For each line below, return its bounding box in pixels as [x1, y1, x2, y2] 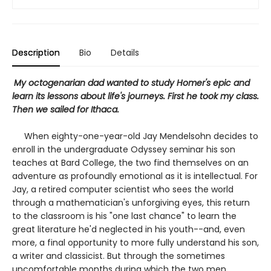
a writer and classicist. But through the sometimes [12, 249, 225, 262]
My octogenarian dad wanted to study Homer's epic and [14, 76, 250, 89]
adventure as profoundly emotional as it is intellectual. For [12, 169, 258, 182]
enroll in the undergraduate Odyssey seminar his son [12, 143, 235, 155]
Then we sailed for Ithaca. [12, 103, 119, 116]
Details [111, 46, 139, 59]
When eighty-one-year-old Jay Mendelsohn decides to [12, 129, 258, 142]
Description [12, 46, 60, 59]
